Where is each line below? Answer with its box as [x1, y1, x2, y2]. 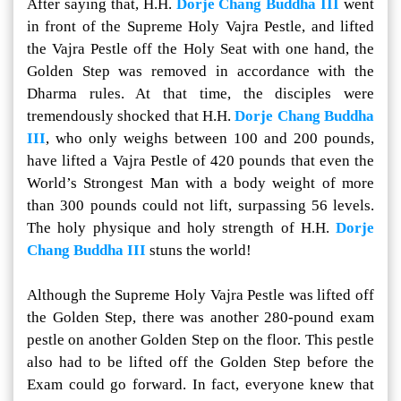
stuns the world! [149, 242, 252, 260]
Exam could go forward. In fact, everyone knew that [27, 376, 374, 394]
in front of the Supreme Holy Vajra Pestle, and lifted [27, 18, 374, 36]
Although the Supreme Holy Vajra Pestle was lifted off [27, 286, 374, 304]
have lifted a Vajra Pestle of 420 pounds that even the [27, 152, 374, 170]
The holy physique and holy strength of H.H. [27, 219, 336, 237]
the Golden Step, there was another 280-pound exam [27, 309, 374, 327]
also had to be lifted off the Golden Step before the [27, 354, 374, 371]
